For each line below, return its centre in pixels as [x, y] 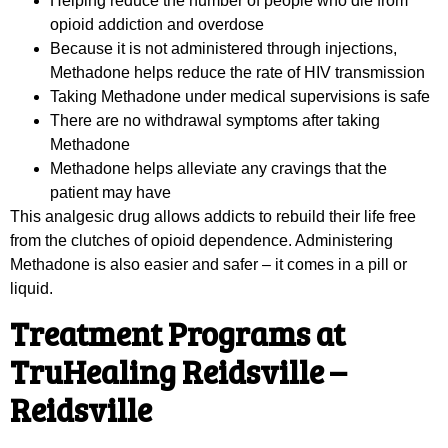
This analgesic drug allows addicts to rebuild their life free [213, 217]
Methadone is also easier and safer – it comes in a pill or [208, 265]
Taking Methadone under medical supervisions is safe [240, 97]
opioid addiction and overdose [157, 25]
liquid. [31, 289]
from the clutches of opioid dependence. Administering [201, 241]
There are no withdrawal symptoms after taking [215, 121]
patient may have [110, 193]
